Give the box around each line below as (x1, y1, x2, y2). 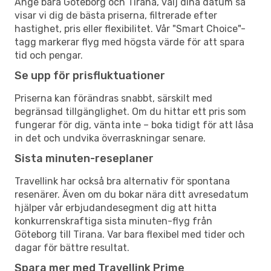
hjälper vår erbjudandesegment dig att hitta (15, 201, 217, 214)
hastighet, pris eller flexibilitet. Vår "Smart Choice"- (15, 22, 246, 34)
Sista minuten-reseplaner (15, 151, 154, 165)
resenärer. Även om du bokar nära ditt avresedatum (15, 188, 249, 200)
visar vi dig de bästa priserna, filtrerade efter (15, 9, 217, 21)
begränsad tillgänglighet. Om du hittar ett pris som (15, 105, 246, 117)
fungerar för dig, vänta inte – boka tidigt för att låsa (15, 119, 253, 131)
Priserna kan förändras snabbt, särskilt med (15, 92, 212, 104)
